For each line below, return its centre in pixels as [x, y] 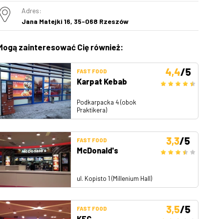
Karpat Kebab [102, 82]
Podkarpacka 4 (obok [107, 102]
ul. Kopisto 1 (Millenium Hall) [114, 179]
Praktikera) [92, 110]
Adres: [32, 11]
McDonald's [98, 150]
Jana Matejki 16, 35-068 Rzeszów [75, 21]
